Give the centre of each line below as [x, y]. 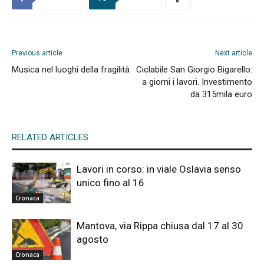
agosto [93, 239]
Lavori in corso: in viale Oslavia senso [159, 169]
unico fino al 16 [110, 182]
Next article [234, 53]
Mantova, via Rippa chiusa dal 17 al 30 [160, 225]
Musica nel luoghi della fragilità [71, 69]
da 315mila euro [221, 94]
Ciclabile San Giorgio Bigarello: [194, 69]
